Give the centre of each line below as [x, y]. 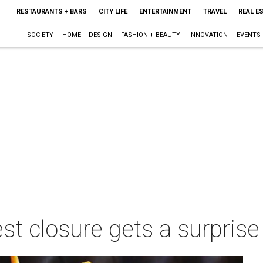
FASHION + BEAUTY [150, 35]
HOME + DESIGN [87, 35]
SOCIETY [40, 35]
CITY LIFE [113, 11]
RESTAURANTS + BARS [51, 11]
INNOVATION [208, 35]
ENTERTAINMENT [165, 11]
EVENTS [248, 35]
